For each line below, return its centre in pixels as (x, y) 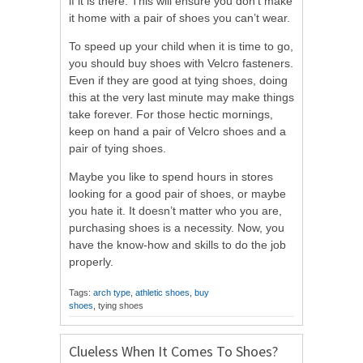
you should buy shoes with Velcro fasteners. (181, 64)
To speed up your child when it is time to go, (181, 47)
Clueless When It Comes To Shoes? (173, 352)
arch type (112, 293)
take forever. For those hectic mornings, (171, 115)
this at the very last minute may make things (181, 98)
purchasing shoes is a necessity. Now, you (177, 228)
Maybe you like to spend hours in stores (171, 177)
